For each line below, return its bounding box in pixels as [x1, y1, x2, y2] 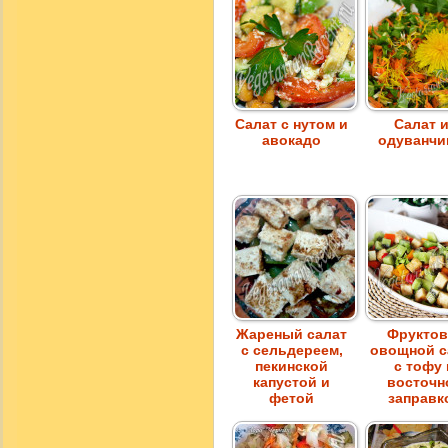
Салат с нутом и [235, 116, 349, 133]
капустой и [253, 374, 331, 391]
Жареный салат [236, 326, 348, 343]
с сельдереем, [241, 342, 343, 359]
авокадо [262, 132, 322, 149]
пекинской [255, 358, 329, 375]
